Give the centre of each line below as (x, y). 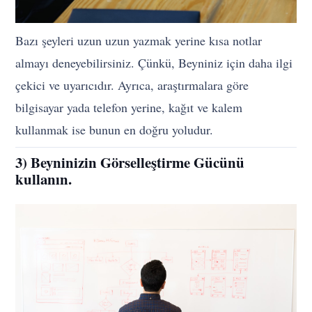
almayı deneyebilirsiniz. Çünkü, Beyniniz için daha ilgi (154, 62)
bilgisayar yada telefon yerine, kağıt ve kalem (129, 107)
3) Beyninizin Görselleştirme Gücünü (130, 162)
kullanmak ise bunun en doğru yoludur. (115, 129)
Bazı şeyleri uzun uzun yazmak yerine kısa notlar (139, 40)
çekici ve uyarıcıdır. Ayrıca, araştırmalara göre (132, 85)
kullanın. (44, 179)
